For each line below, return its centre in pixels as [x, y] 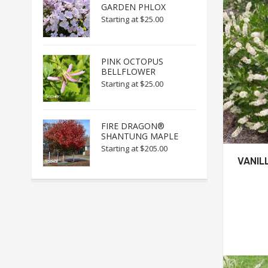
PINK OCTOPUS [132, 61]
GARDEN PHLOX [133, 7]
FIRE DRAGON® [133, 126]
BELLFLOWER [128, 71]
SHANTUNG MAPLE [139, 136]
